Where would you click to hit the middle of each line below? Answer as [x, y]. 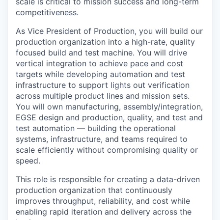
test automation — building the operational [96, 128]
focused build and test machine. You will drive [101, 53]
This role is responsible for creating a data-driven [108, 179]
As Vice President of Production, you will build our [109, 31]
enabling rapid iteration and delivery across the [104, 212]
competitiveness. [47, 12]
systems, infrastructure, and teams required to [102, 139]
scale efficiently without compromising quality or [107, 150]
